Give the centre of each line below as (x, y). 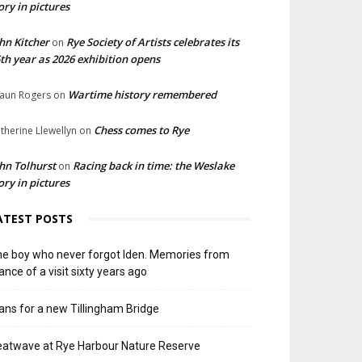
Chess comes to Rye (141, 130)
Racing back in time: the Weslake (154, 166)
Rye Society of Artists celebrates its (153, 42)
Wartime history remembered (142, 95)
